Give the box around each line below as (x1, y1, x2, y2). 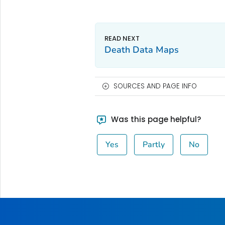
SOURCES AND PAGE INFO (113, 81, 197, 91)
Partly (143, 139, 165, 150)
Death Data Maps (104, 43, 179, 56)
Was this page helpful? (109, 114, 201, 125)
